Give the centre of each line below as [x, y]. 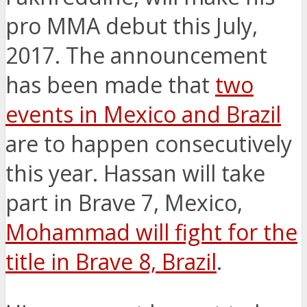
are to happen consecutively [149, 144]
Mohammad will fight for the [151, 232]
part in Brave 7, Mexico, [124, 203]
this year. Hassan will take [135, 173]
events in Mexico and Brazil [143, 114]
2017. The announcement [136, 56]
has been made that [110, 85]
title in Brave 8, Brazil [111, 262]
